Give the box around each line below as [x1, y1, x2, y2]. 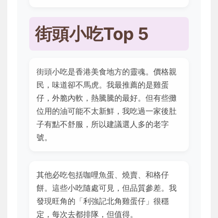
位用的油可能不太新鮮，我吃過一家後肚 [36, 106, 177, 116]
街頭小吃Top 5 [35, 23, 149, 44]
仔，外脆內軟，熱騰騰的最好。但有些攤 [36, 93, 177, 103]
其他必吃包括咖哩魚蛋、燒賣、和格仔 [36, 170, 169, 180]
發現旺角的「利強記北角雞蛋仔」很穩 [36, 196, 169, 206]
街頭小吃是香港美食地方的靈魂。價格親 [36, 67, 177, 77]
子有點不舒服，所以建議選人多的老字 [36, 119, 169, 129]
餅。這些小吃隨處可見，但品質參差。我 [36, 183, 177, 193]
